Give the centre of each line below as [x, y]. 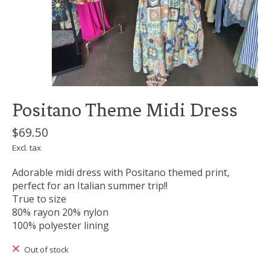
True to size [39, 199]
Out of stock [46, 250]
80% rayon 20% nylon [60, 212]
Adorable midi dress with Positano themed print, [121, 173]
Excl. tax [27, 148]
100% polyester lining [61, 226]
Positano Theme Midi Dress [125, 110]
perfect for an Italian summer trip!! [90, 186]
